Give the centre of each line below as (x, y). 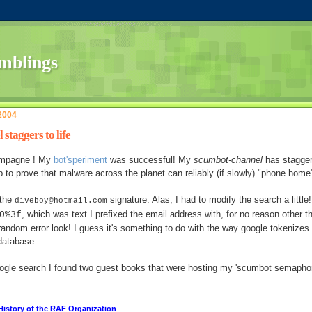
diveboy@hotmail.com (61, 200)
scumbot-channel (229, 159)
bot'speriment (80, 159)
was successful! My (150, 159)
